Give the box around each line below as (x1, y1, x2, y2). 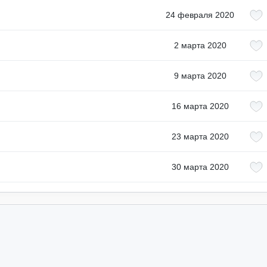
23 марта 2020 (171, 132, 229, 141)
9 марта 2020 (173, 71, 226, 80)
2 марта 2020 (173, 41, 226, 50)
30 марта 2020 (171, 162, 229, 172)
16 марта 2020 (171, 101, 229, 111)
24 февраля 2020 (166, 10, 234, 20)
